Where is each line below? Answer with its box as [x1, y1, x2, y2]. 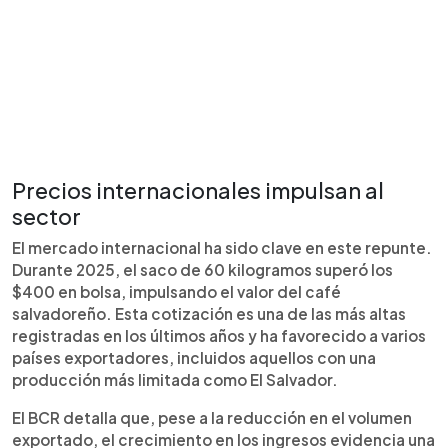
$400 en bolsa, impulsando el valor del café [12, 282, 341, 301]
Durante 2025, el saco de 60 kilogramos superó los [12, 260, 393, 279]
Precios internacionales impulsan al [12, 176, 384, 204]
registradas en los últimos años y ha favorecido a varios [12, 326, 426, 345]
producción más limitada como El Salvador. [12, 370, 338, 389]
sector [12, 202, 81, 230]
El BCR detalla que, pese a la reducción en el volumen [12, 408, 412, 427]
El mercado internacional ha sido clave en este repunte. [12, 238, 432, 257]
